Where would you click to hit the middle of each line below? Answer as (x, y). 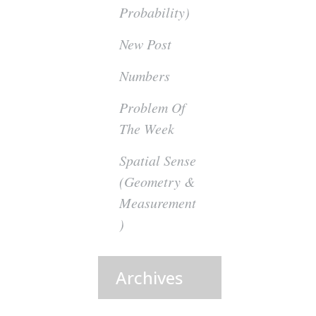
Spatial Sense (158, 160)
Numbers (145, 75)
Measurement (158, 202)
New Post (146, 44)
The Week (147, 128)
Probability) (155, 12)
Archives (150, 278)
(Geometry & (158, 181)
